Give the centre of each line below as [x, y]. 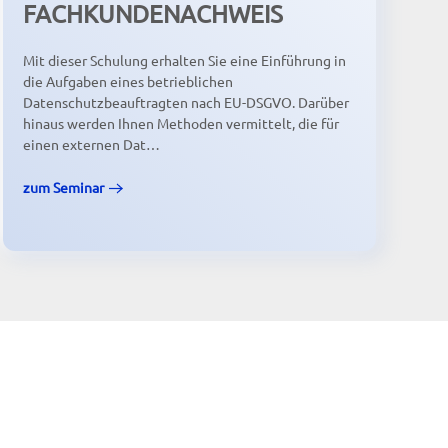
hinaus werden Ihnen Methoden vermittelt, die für [180, 123]
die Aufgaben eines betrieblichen [127, 81]
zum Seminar [63, 187]
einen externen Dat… [91, 144]
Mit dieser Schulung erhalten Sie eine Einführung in [184, 60]
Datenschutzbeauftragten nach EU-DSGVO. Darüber [185, 102]
